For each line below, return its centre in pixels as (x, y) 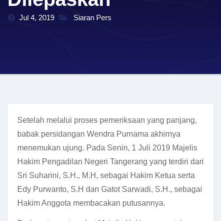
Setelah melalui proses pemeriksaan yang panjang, (107, 120)
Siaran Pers (92, 18)
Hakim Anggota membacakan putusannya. (91, 203)
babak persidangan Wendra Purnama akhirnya (99, 134)
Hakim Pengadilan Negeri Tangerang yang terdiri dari (110, 162)
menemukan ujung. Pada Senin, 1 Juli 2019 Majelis (107, 148)
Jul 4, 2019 (37, 18)
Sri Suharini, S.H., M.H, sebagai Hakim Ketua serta (106, 175)
